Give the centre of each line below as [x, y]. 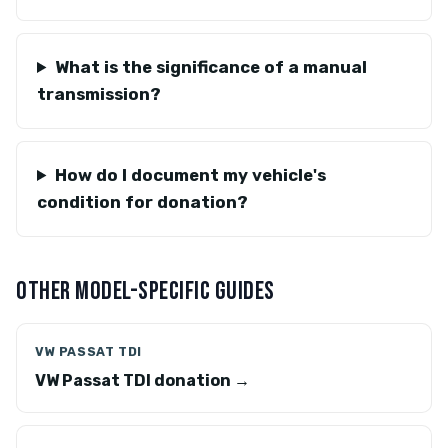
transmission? [99, 94]
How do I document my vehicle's [190, 175]
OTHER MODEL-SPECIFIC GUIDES [145, 291]
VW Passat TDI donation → [142, 380]
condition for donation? [142, 202]
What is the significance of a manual [210, 67]
